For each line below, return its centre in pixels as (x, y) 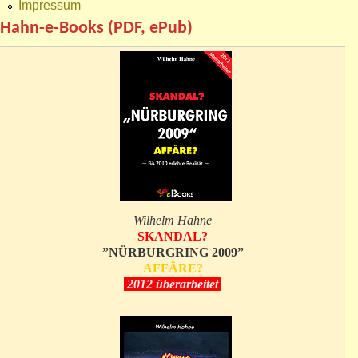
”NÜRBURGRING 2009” (173, 253)
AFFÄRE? (173, 268)
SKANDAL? (173, 237)
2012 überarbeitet (173, 284)
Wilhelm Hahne (173, 221)
